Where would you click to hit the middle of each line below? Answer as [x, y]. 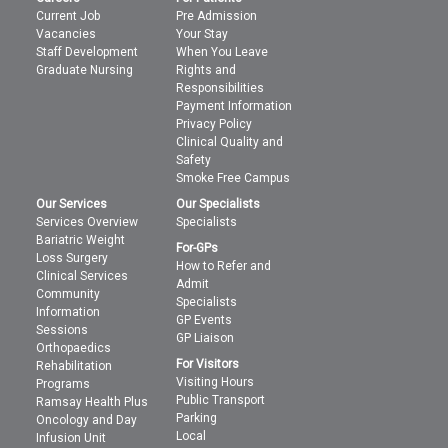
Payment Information [234, 106]
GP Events [204, 320]
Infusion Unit [71, 438]
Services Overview [87, 222]
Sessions [62, 330]
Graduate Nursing [85, 70]
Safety [194, 160]
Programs [63, 384]
